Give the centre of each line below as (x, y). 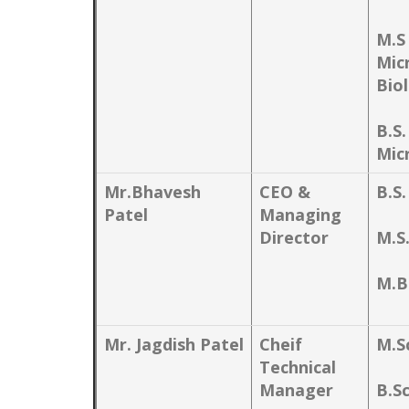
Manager (296, 390)
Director (294, 237)
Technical (298, 367)
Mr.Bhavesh (152, 192)
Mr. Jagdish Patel (174, 344)
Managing (300, 215)
